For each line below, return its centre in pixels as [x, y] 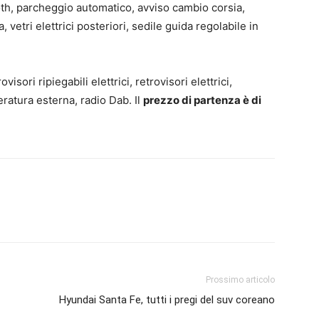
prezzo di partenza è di [202, 100]
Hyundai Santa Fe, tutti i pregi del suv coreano [167, 299]
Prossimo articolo [240, 279]
